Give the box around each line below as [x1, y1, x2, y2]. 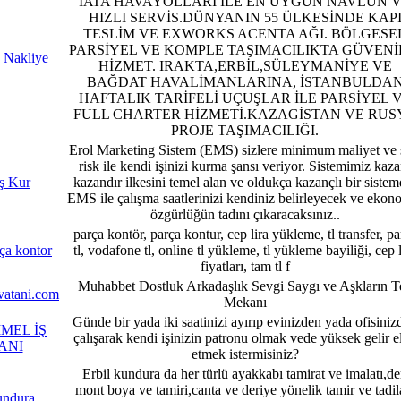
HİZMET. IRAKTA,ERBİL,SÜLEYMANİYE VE [98, 57, 392, 73]
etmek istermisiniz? [191, 346, 299, 362]
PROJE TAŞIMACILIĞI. [171, 122, 319, 138]
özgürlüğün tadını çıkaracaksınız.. [149, 206, 340, 222]
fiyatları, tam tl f [200, 258, 290, 274]
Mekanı [223, 294, 267, 310]
